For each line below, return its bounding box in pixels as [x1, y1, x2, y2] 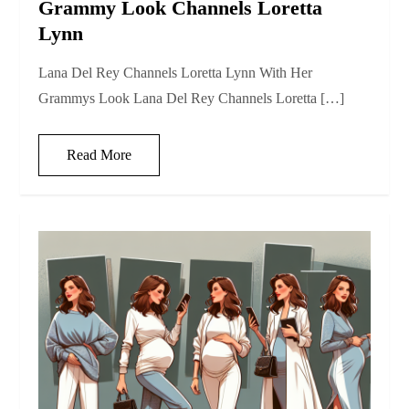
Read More [67, 147, 132, 163]
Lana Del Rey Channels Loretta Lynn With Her [38, 65, 313, 81]
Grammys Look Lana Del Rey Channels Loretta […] [38, 90, 345, 107]
